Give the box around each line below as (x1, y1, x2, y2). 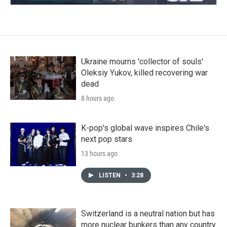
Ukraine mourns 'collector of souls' (81, 56, 203, 66)
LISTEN (99, 171, 122, 179)
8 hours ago (81, 94, 114, 102)
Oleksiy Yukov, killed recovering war (81, 67, 208, 78)
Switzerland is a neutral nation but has (81, 208, 215, 218)
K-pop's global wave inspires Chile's (81, 123, 209, 133)
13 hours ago (81, 149, 118, 158)
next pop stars (81, 134, 132, 144)
